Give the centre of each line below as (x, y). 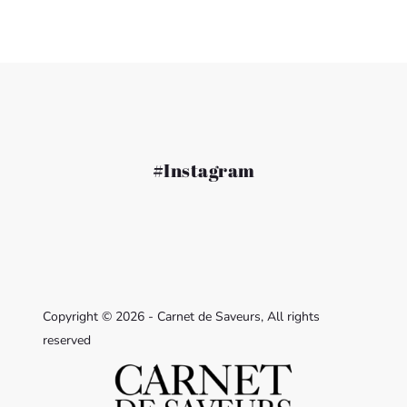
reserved (67, 340)
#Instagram (203, 170)
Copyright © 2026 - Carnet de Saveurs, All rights (181, 316)
